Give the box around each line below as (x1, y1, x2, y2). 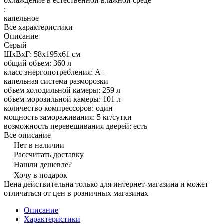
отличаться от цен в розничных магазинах (4, 188, 148, 197)
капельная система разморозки (4, 76, 108, 85)
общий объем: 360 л (4, 58, 71, 67)
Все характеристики (4, 22, 73, 31)
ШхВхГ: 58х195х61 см (4, 49, 80, 58)
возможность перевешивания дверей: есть (4, 121, 147, 130)
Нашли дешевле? (14, 160, 72, 169)
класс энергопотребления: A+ (4, 67, 105, 76)
